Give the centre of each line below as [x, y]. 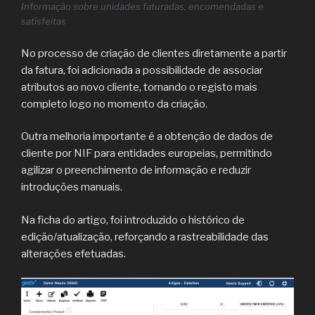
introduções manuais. [72, 187]
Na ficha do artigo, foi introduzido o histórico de [133, 220]
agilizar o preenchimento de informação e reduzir [136, 171]
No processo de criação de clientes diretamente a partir [154, 53]
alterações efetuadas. [73, 253]
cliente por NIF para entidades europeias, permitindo [147, 154]
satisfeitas [44, 21]
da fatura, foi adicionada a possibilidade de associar [142, 70]
